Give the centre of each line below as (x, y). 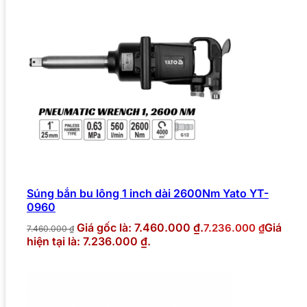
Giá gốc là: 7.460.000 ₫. (140, 228)
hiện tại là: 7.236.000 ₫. (89, 242)
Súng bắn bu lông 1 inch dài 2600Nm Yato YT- (148, 194)
